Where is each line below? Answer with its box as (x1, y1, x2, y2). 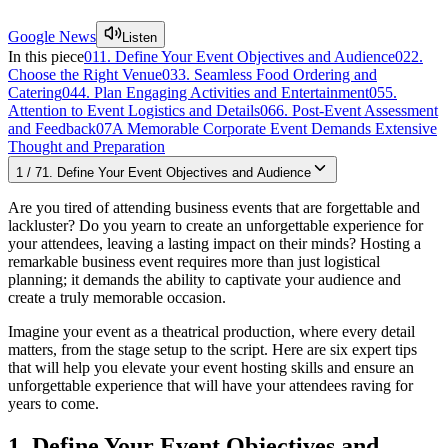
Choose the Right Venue (8, 65, 162, 83)
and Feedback (8, 119, 96, 137)
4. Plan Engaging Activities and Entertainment (78, 83, 369, 101)
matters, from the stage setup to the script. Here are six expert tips (8, 340, 417, 358)
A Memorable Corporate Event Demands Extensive (112, 119, 437, 137)
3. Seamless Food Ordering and (178, 65, 377, 83)
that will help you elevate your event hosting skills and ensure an (8, 358, 414, 376)
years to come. (8, 394, 99, 412)
